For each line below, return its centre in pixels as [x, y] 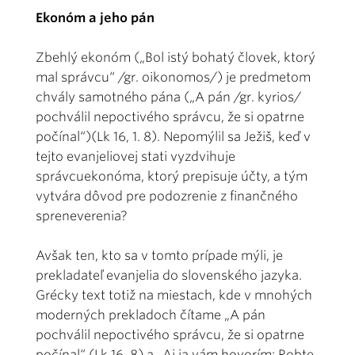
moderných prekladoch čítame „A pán [151, 315]
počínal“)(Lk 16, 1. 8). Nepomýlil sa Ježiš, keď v [173, 136]
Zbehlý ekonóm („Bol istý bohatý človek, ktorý [176, 57]
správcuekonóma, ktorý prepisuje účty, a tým [172, 176]
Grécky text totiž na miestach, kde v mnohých [174, 295]
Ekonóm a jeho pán [97, 17]
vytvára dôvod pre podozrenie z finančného [167, 196]
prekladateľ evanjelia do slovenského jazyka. [169, 275]
